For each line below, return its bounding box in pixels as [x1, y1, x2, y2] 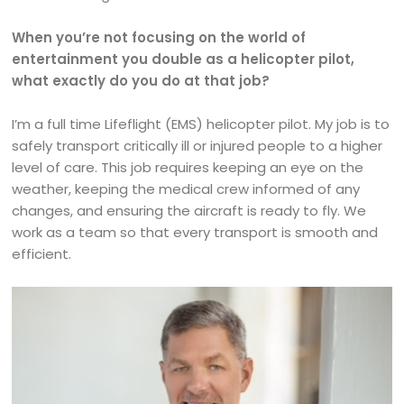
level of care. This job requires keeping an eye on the [12, 158, 364, 178]
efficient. [12, 244, 76, 264]
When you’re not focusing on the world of [12, 28, 307, 48]
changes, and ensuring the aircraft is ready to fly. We [12, 201, 367, 221]
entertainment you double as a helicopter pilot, [12, 50, 355, 69]
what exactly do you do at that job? [12, 71, 271, 91]
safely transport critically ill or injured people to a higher [12, 136, 383, 156]
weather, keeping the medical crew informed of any [12, 179, 361, 199]
